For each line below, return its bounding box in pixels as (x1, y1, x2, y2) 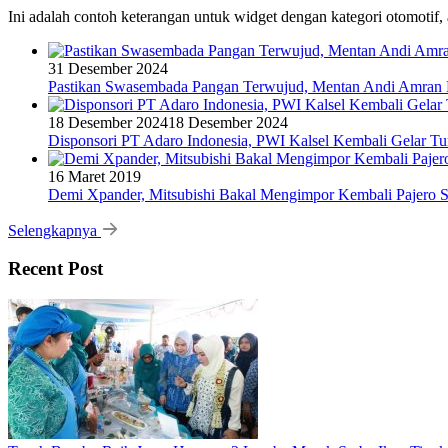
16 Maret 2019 (48, 167, 141, 185)
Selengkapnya (8, 221, 101, 239)
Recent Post (8, 258, 103, 280)
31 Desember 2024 (48, 59, 168, 77)
